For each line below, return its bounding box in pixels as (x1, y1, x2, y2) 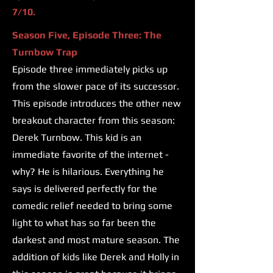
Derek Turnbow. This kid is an (12, 132, 141, 144)
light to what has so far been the (12, 217, 156, 229)
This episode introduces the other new (12, 97, 181, 110)
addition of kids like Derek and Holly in (12, 251, 179, 263)
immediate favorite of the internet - (12, 149, 169, 161)
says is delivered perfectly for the (12, 183, 157, 195)
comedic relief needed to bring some (12, 200, 172, 212)
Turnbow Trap (12, 46, 77, 58)
